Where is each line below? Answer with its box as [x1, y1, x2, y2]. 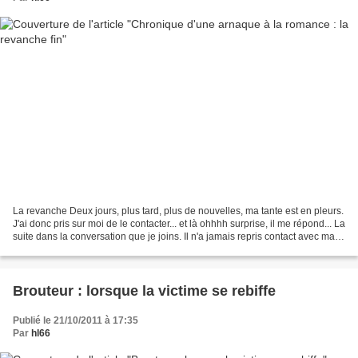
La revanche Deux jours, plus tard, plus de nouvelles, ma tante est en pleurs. [13, 205, 344, 217]
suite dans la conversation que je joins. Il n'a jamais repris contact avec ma [13, 231, 335, 243]
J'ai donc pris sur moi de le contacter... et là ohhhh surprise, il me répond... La [13, 218, 345, 230]
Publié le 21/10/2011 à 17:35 [13, 315, 138, 327]
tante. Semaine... [13, 244, 86, 256]
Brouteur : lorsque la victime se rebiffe [13, 283, 276, 300]
